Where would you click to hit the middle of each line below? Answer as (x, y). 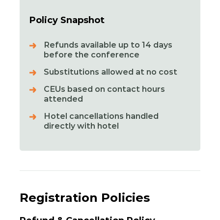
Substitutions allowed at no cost (110, 72)
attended (63, 99)
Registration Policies (85, 198)
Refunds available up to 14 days (108, 45)
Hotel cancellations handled (101, 116)
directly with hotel (81, 126)
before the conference (92, 55)
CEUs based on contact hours (104, 89)
